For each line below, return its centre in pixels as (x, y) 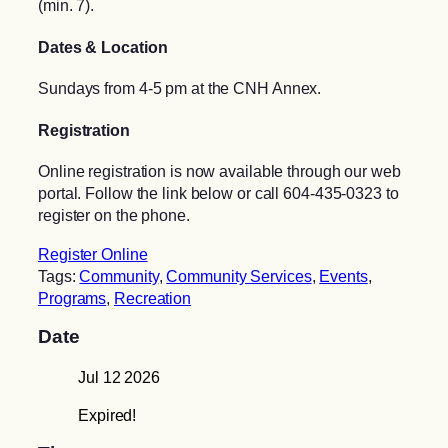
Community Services (239, 275)
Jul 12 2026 (119, 376)
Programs (72, 297)
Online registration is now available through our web (219, 171)
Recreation (153, 297)
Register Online (93, 253)
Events (343, 275)
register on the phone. (114, 215)
